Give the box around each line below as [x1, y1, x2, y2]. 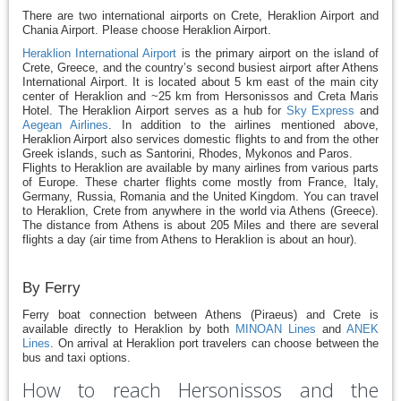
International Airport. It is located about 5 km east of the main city [22, 75, 379, 89]
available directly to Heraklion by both [22, 322, 236, 336]
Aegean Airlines [22, 118, 109, 132]
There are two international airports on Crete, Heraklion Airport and [22, 9, 379, 22]
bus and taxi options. [22, 351, 131, 364]
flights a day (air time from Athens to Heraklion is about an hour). [22, 233, 357, 246]
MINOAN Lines [235, 322, 317, 336]
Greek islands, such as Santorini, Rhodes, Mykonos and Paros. [22, 147, 353, 160]
